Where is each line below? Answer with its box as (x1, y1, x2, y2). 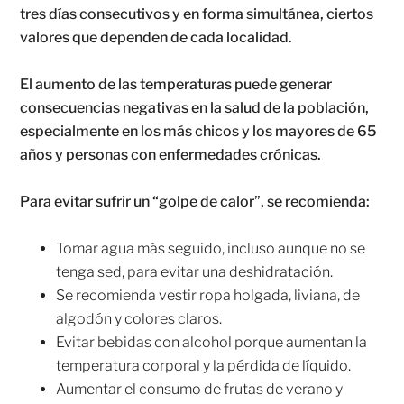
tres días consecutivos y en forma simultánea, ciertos (20, 5, 374, 23)
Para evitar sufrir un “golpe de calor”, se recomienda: (20, 193, 371, 211)
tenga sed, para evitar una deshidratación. (56, 263, 334, 281)
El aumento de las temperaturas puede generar (20, 76, 333, 94)
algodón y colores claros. (56, 310, 223, 328)
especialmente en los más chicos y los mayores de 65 (20, 123, 378, 141)
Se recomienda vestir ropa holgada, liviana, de (56, 287, 361, 305)
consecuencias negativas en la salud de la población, (20, 99, 370, 117)
